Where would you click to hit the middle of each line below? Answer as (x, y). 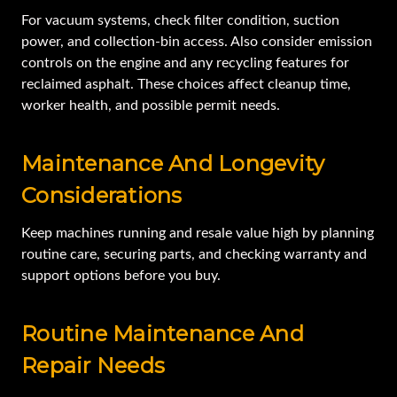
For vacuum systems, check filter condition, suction (180, 21)
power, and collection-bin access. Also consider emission (197, 42)
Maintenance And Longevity (173, 164)
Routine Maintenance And (163, 334)
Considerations (102, 196)
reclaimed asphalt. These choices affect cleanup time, (186, 85)
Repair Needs (93, 366)
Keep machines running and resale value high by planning (198, 234)
